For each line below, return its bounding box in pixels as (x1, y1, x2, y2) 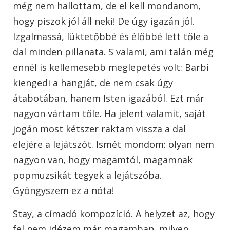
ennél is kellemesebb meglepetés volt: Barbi (13, 61, 209, 74)
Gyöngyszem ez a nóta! (13, 184, 114, 197)
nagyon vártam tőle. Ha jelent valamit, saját (13, 107, 206, 120)
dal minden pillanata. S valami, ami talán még (13, 46, 214, 59)
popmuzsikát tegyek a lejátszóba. (13, 169, 162, 182)
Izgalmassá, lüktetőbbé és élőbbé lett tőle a (13, 30, 208, 43)
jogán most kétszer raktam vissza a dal (13, 123, 186, 136)
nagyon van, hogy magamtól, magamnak (13, 154, 193, 166)
